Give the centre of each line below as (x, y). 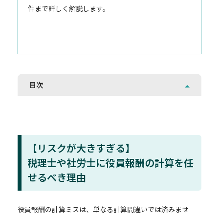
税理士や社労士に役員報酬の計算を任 (110, 163)
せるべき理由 (57, 177)
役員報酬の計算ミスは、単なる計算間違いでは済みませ (103, 209)
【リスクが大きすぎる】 (81, 148)
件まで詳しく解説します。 (69, 8)
